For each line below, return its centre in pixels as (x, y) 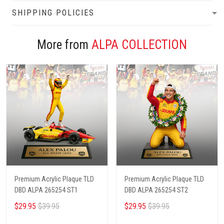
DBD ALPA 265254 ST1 (46, 190)
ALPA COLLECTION (139, 45)
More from (64, 45)
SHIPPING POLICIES (53, 13)
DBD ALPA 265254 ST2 (156, 190)
